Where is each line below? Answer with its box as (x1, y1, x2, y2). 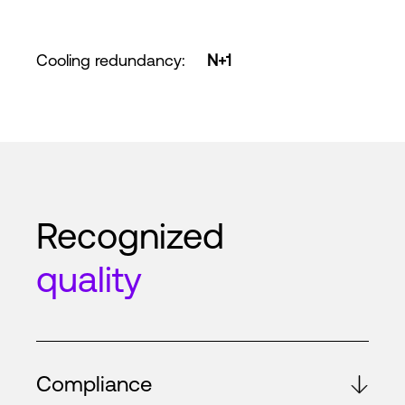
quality (36, 259, 142, 299)
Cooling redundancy (36, 51, 182, 70)
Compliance (36, 372, 152, 396)
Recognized (36, 215, 224, 256)
